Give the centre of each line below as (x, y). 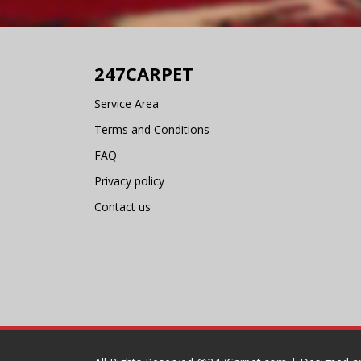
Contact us (122, 206)
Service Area (127, 103)
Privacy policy (129, 180)
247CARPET (144, 73)
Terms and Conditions (152, 129)
